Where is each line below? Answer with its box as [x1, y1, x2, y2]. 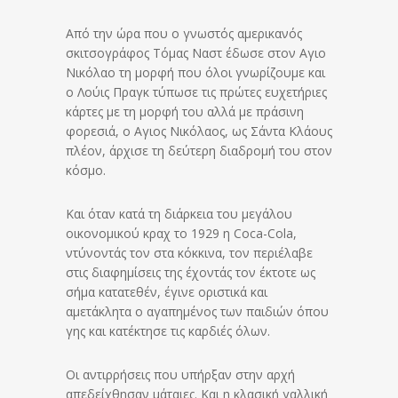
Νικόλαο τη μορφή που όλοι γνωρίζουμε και [66, 64, 325, 82]
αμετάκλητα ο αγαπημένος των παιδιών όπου [66, 303, 329, 321]
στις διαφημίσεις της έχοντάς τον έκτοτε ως [66, 264, 315, 282]
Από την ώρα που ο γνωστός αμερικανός [66, 25, 302, 43]
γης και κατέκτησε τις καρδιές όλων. [66, 322, 270, 340]
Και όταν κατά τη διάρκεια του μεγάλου [66, 205, 292, 223]
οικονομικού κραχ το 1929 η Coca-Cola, [66, 225, 297, 243]
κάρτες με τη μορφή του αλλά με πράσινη [66, 103, 304, 121]
